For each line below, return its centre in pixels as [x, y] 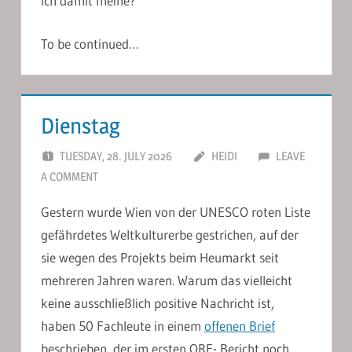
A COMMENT [70, 176]
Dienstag [81, 126]
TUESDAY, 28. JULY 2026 [116, 156]
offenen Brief [240, 325]
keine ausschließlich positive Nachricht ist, [158, 302]
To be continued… [90, 43]
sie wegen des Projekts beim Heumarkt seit [160, 257]
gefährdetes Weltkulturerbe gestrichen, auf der [170, 234]
